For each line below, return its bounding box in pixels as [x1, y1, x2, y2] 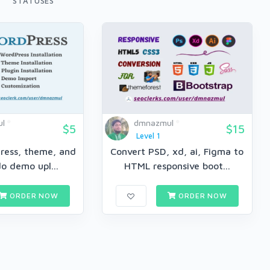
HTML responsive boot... [124, 160, 230, 172]
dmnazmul [133, 118, 174, 128]
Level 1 [136, 131, 160, 140]
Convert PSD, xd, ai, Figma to [110, 146, 244, 157]
